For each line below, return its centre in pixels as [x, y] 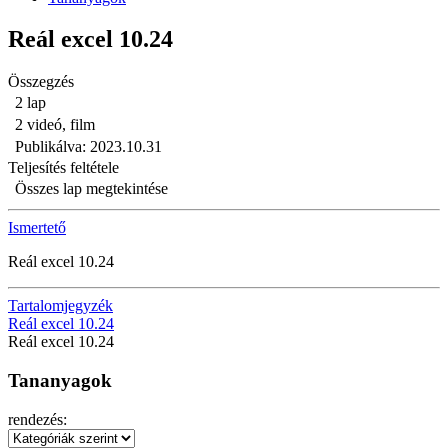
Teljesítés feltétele [63, 168]
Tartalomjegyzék [60, 306]
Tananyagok [60, 381]
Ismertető [37, 228]
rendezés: [37, 419]
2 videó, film [55, 125]
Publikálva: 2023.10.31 [88, 147]
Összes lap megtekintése [91, 189]
